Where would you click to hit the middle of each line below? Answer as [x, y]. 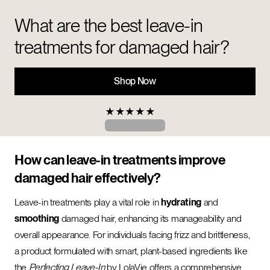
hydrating [181, 202]
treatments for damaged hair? [122, 47]
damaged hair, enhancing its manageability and [150, 218]
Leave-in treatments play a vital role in [88, 202]
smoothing [37, 218]
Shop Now [135, 81]
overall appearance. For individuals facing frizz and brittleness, [132, 235]
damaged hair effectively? [88, 178]
